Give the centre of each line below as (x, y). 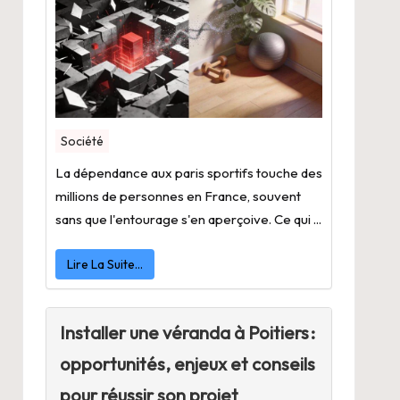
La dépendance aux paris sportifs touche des (188, 173)
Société (82, 142)
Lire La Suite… (104, 265)
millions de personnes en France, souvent (178, 196)
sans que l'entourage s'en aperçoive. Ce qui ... (188, 220)
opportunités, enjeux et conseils (187, 364)
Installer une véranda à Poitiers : (187, 333)
